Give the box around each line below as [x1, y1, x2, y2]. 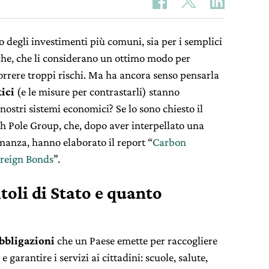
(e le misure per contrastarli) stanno [14, 85, 180, 98]
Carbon [153, 136, 186, 148]
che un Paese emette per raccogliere [55, 234, 217, 247]
